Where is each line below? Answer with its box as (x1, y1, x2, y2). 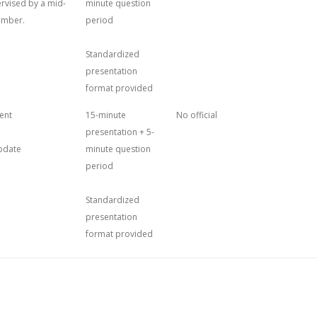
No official (176, 109, 217, 121)
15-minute (86, 109, 126, 121)
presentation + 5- (86, 126, 154, 138)
